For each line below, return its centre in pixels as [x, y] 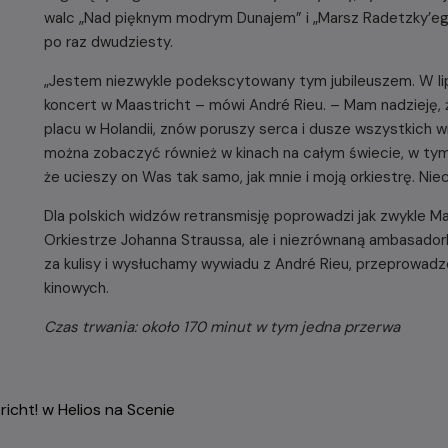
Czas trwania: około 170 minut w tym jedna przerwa [222, 327]
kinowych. [76, 288]
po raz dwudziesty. [108, 42]
